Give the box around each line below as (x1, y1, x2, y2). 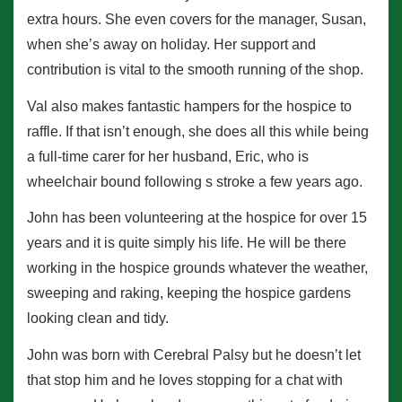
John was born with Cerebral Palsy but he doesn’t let (27, 347, 361, 363)
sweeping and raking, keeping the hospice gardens (27, 285, 351, 301)
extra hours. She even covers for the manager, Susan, (27, 11, 366, 27)
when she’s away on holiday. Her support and (27, 36, 316, 52)
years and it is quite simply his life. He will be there (27, 235, 346, 251)
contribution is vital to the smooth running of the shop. (27, 61, 363, 77)
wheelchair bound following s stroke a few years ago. (27, 173, 363, 189)
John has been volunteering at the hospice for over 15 (27, 210, 367, 226)
